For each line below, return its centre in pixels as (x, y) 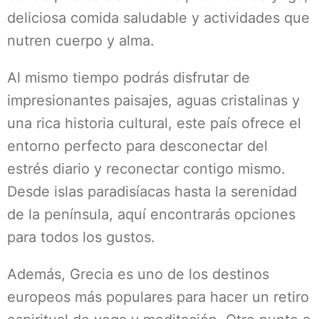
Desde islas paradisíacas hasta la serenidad (152, 192)
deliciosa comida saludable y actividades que (158, 18)
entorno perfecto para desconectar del (137, 146)
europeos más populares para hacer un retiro (158, 297)
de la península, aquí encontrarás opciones (151, 214)
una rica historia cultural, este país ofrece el (154, 123)
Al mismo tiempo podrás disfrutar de (129, 78)
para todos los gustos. (81, 237)
